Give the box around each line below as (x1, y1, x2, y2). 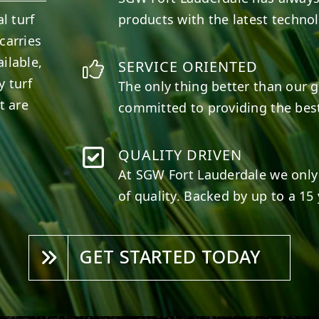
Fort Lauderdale (168, 165, 267, 183)
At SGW (118, 165, 169, 183)
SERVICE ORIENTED (118, 56, 258, 76)
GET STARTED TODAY (80, 244, 261, 271)
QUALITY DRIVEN (118, 145, 243, 164)
